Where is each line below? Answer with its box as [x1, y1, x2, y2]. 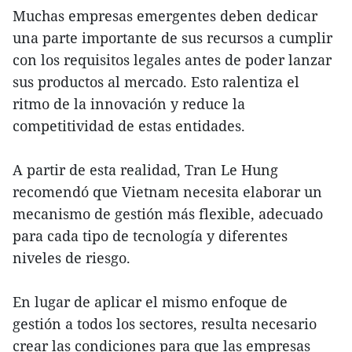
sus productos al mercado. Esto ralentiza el [13, 72, 299, 92]
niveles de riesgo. [13, 248, 130, 268]
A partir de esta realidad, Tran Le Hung [13, 160, 278, 180]
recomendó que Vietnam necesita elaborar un [13, 182, 322, 202]
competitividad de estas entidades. [13, 116, 245, 136]
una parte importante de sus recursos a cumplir [13, 28, 332, 48]
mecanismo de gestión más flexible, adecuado [13, 204, 323, 224]
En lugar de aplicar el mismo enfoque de [13, 292, 288, 312]
